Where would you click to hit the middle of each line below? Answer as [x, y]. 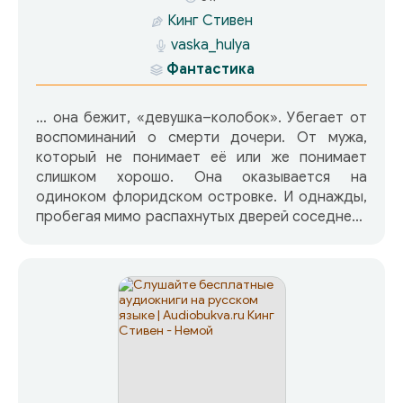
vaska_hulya [210, 45]
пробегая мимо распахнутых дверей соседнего [201, 216]
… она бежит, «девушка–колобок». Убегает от [201, 117]
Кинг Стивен [210, 20]
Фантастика [210, 69]
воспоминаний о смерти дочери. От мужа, [201, 137]
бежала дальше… [94, 256]
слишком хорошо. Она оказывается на [201, 177]
